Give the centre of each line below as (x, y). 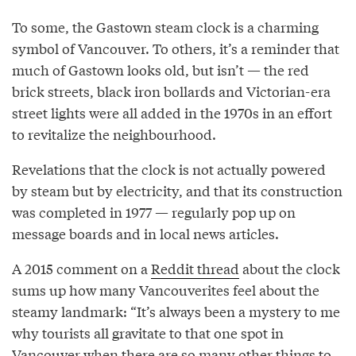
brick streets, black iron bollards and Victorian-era (171, 91)
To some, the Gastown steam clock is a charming (165, 26)
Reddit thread (195, 268)
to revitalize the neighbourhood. (114, 133)
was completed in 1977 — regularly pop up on (154, 211)
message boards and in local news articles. (145, 233)
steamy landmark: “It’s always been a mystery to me (176, 311)
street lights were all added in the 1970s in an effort (172, 112)
